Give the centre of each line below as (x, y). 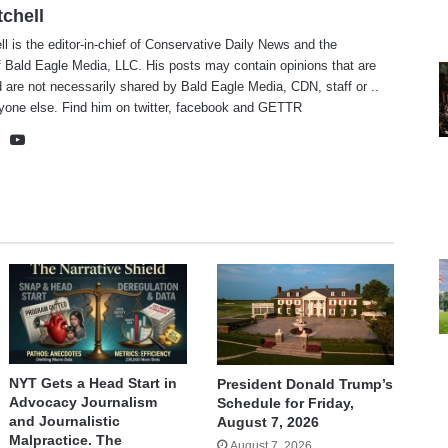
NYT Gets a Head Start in (93, 383)
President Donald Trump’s (304, 383)
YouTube (57, 139)
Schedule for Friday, (285, 402)
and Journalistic (65, 421)
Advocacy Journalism (83, 402)
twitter (151, 108)
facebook (203, 108)
